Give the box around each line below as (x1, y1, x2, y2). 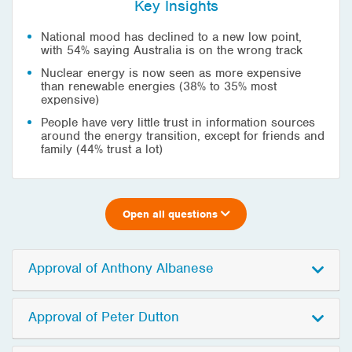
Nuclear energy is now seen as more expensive (41, 65, 301, 81)
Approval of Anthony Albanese (28, 259, 214, 277)
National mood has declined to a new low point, (41, 29, 302, 45)
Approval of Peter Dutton (28, 307, 179, 325)
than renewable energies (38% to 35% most (41, 79, 277, 94)
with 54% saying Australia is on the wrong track (41, 42, 302, 58)
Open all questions (122, 207, 221, 221)
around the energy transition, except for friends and (41, 128, 324, 144)
